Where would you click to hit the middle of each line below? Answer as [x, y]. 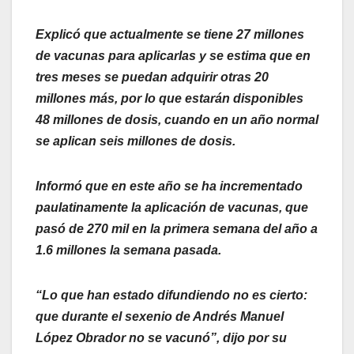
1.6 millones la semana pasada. [128, 250]
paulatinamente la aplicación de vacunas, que [172, 208]
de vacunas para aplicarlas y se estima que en [173, 56]
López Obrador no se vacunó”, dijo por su [161, 338]
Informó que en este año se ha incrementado [169, 186]
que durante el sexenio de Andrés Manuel [160, 317]
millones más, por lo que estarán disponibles [169, 99]
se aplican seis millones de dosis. [136, 141]
